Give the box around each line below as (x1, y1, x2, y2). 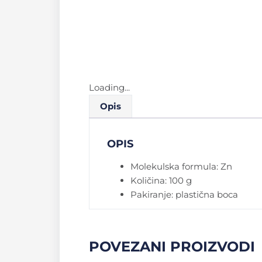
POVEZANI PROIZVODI (89, 237, 255, 255)
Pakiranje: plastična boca (130, 188, 238, 200)
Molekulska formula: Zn (130, 160, 232, 172)
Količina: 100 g (130, 174, 192, 186)
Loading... (89, 81, 130, 93)
